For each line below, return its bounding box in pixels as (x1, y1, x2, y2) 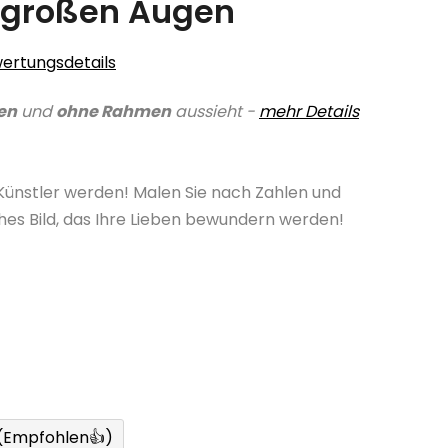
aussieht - (171, 100, 255, 124)
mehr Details (259, 100, 359, 124)
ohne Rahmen (56, 100, 171, 124)
